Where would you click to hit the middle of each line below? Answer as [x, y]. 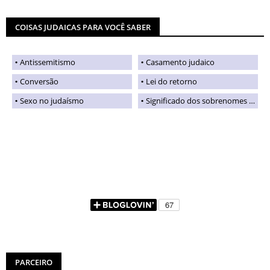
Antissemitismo [48, 62]
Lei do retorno [171, 81]
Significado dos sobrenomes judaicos [197, 100]
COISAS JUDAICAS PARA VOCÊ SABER [83, 27]
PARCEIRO [34, 262]
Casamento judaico [180, 62]
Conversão [39, 81]
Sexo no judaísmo [52, 100]
